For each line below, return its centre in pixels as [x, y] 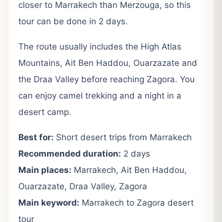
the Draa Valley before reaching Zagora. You [107, 79]
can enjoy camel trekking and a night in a [100, 95]
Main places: [45, 170]
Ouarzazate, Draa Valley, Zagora [83, 186]
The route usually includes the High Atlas [100, 46]
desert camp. [45, 112]
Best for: [36, 137]
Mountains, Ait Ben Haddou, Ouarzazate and [108, 63]
